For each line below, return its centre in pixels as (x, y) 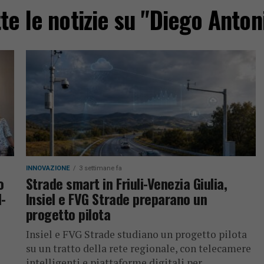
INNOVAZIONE (48, 168)
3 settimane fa (100, 168)
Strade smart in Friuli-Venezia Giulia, (126, 183)
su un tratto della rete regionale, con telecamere (138, 248)
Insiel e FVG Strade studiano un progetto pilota (136, 234)
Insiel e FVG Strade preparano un (116, 199)
